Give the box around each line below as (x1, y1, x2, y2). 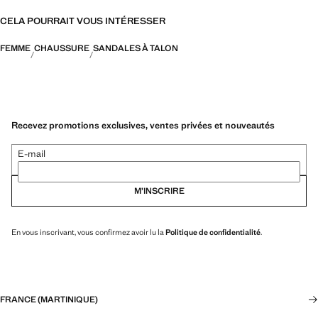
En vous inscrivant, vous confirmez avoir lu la (11, 226, 165, 237)
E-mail (18, 147, 45, 160)
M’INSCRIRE (133, 185, 185, 197)
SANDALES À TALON (93, 43, 178, 54)
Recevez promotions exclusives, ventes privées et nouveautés (11, 119, 275, 131)
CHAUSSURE (34, 43, 89, 54)
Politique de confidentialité (165, 226, 261, 237)
